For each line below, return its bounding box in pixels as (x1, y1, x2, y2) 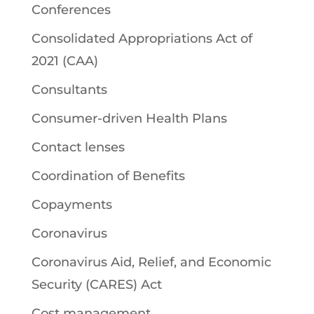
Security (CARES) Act (31, 276, 162, 292)
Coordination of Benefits (31, 168, 185, 184)
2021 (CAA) (31, 53, 98, 69)
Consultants (31, 81, 107, 97)
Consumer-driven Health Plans (31, 110, 227, 126)
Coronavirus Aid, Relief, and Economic (31, 254, 271, 270)
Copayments (31, 196, 112, 212)
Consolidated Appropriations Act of (31, 30, 252, 46)
